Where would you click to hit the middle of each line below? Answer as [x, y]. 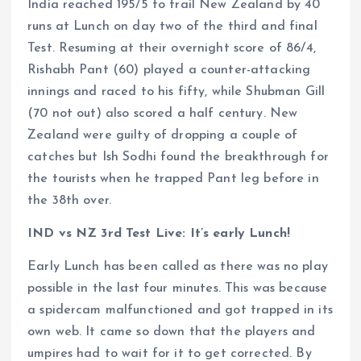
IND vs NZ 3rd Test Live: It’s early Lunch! [159, 234]
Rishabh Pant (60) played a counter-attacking [169, 71]
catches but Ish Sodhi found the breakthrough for [178, 158]
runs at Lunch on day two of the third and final [172, 27]
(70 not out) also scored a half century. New [163, 114]
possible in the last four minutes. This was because [178, 289]
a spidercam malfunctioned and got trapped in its [180, 311]
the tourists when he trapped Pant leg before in [173, 179]
